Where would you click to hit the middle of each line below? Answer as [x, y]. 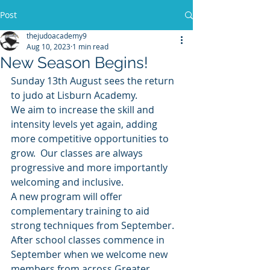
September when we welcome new [90, 254]
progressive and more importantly [90, 168]
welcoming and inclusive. [67, 182]
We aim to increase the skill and [84, 110]
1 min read [90, 46]
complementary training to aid [81, 211]
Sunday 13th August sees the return [94, 81]
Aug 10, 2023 [49, 46]
